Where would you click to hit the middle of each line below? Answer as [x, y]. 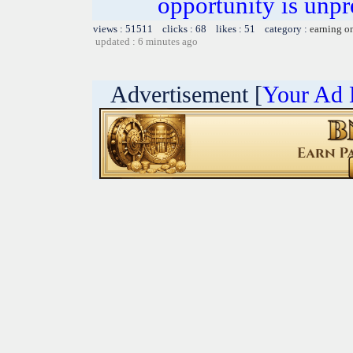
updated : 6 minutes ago [147, 41]
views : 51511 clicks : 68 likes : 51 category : [201, 28]
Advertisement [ [178, 94]
